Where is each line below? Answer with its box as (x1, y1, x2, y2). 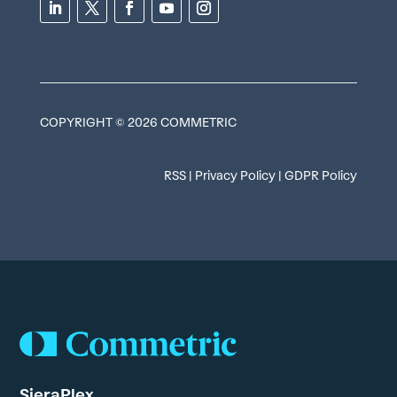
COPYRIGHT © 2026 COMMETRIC (39, 114, 237, 130)
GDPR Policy (284, 167, 358, 183)
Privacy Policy (195, 167, 276, 183)
